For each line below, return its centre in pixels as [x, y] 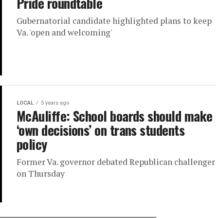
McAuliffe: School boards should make [115, 116]
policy [32, 144]
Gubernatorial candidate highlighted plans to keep [114, 20]
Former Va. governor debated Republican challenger [116, 162]
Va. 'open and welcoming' [64, 32]
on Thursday [41, 173]
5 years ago [55, 103]
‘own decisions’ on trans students [101, 130]
